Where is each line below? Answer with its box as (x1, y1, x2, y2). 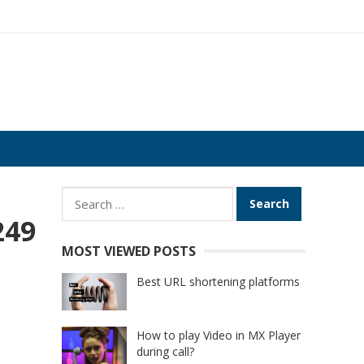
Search (61, 188, 102, 206)
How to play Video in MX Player (136, 327, 301, 344)
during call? (136, 344, 194, 360)
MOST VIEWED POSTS (62, 242, 196, 260)
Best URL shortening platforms (136, 274, 300, 289)
